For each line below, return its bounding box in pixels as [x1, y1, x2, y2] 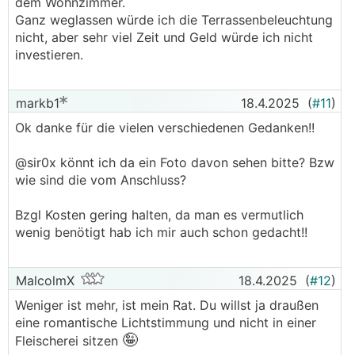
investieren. [15, 47, 87, 63]
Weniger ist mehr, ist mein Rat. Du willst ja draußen [15, 297, 319, 313]
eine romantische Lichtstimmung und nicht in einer [15, 315, 316, 330]
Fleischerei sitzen [15, 333, 122, 349]
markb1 [12, 95, 59, 111]
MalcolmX [12, 273, 74, 288]
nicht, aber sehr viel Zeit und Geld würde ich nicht [15, 29, 313, 45]
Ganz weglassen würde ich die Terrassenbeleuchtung [15, 12, 333, 28]
